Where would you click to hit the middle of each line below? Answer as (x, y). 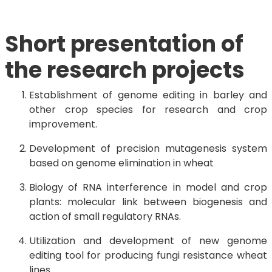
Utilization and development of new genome (148, 241)
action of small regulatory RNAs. (105, 216)
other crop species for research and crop (148, 110)
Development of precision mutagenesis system (148, 148)
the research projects (125, 70)
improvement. (63, 124)
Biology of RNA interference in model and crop (148, 187)
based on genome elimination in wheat (121, 163)
